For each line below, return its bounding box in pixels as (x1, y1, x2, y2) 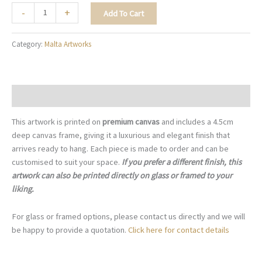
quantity (11, 70, 40, 81)
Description (12, 90, 53, 101)
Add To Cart (103, 8, 144, 19)
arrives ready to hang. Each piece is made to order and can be (12, 143, 229, 154)
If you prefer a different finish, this (120, 157, 242, 168)
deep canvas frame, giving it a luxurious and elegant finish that (12, 130, 230, 141)
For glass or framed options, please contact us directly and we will (12, 211, 245, 222)
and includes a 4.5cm (161, 116, 233, 127)
